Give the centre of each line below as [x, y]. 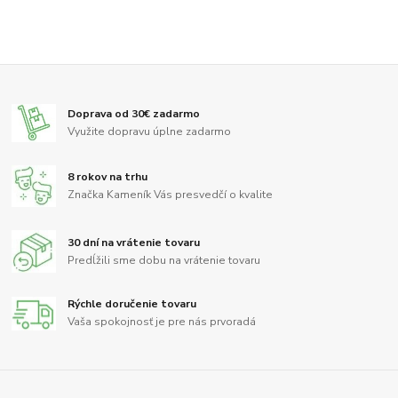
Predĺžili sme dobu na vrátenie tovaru [164, 260]
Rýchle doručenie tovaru [132, 304]
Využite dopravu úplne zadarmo [150, 131]
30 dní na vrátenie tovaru [134, 242]
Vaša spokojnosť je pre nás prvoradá [162, 322]
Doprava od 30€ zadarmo [134, 114]
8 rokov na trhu [108, 177]
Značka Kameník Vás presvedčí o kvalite [171, 194]
